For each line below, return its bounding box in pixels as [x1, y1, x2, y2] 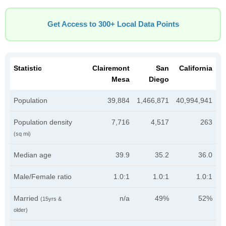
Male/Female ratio [14, 173, 72, 181]
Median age [14, 151, 51, 159]
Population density [14, 118, 72, 126]
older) [14, 207, 28, 213]
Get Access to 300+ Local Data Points [47, 20, 179, 28]
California [179, 64, 212, 72]
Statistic [14, 64, 42, 72]
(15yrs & [40, 196, 62, 202]
